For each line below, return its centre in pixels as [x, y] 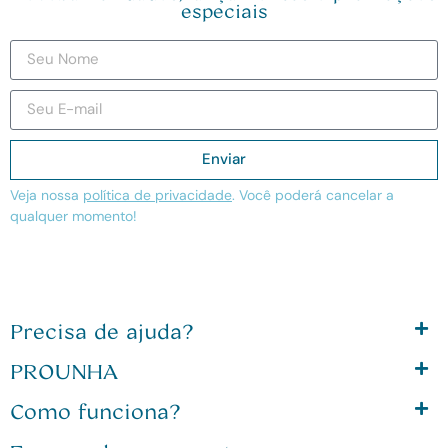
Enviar [224, 159]
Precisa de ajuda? [102, 330]
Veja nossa [46, 194]
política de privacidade [157, 194]
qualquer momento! [73, 215]
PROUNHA [64, 370]
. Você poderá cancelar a [313, 194]
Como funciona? [95, 410]
